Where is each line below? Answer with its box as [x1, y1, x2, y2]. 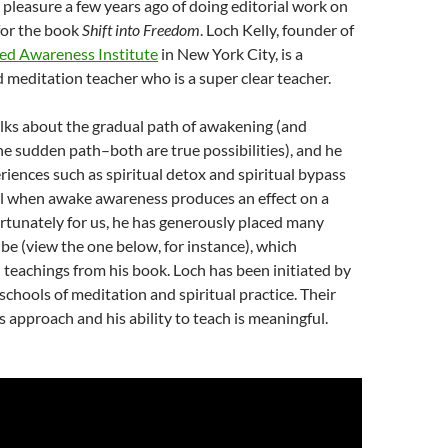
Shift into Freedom [82, 20, 200, 39]
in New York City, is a [158, 44, 303, 63]
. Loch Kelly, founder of [200, 20, 354, 39]
